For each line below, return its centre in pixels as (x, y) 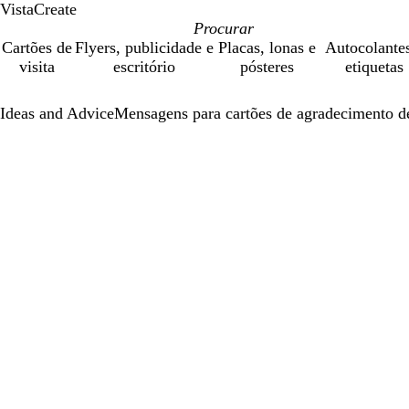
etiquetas (374, 67)
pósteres (267, 67)
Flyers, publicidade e (145, 47)
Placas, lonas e (267, 47)
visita (37, 67)
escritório (145, 67)
